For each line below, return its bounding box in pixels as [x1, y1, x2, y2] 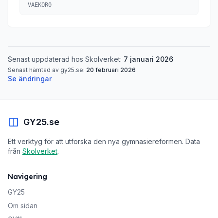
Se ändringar [8, 74, 52, 83]
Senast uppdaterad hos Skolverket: [8, 55, 124, 63]
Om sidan [8, 201, 37, 210]
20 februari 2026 [86, 66, 136, 73]
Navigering [8, 172, 47, 181]
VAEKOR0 [28, 1, 52, 8]
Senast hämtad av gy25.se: [8, 66, 86, 73]
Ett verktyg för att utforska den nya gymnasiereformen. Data [8, 137, 200, 145]
